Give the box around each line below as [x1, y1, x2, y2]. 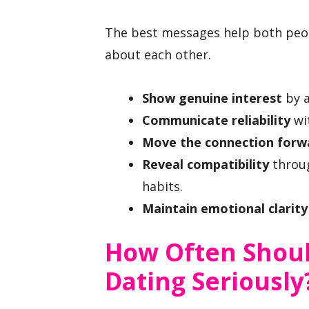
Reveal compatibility [142, 155, 269, 172]
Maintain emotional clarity [142, 199, 308, 217]
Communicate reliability [142, 111, 290, 128]
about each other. [105, 46, 211, 63]
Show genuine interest [142, 89, 282, 106]
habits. [142, 177, 183, 195]
